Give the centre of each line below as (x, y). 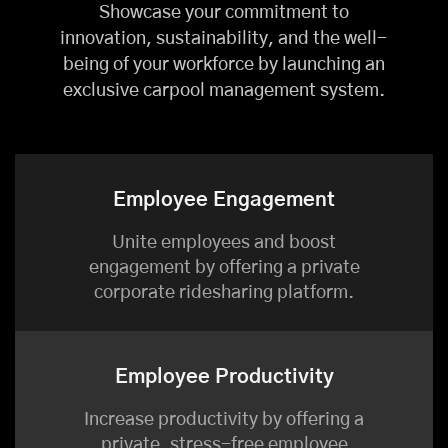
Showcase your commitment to (223, 13)
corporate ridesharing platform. (224, 293)
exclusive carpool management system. (223, 91)
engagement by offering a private (224, 268)
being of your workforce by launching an (223, 65)
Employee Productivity (224, 377)
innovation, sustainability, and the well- (224, 39)
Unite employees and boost (224, 243)
